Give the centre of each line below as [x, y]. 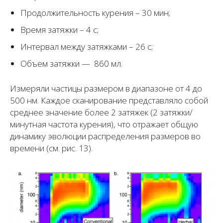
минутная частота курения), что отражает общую [104, 124]
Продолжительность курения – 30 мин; [95, 13]
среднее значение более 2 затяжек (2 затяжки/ [101, 112]
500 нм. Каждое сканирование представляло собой [109, 101]
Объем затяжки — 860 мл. [71, 64]
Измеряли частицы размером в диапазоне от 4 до [106, 89]
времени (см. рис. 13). [51, 148]
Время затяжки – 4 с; [59, 30]
